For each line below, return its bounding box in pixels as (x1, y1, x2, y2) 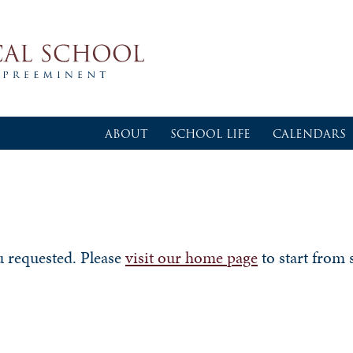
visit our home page (125, 247, 258, 269)
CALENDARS (273, 125, 346, 143)
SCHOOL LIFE (170, 125, 251, 143)
